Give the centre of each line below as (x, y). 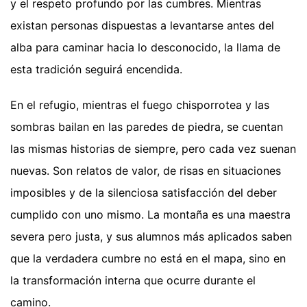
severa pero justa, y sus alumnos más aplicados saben (151, 237)
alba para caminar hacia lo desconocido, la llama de (145, 48)
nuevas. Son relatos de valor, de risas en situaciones (146, 171)
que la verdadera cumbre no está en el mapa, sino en (148, 259)
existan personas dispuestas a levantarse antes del (142, 26)
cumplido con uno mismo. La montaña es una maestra (150, 215)
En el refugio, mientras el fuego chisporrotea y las (140, 105)
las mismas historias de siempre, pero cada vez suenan (153, 149)
